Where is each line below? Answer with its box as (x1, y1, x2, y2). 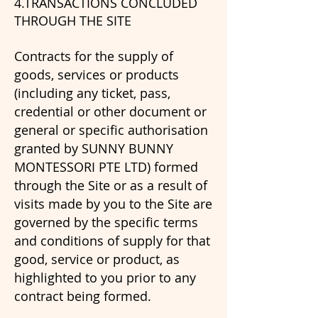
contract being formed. (14, 287, 151, 305)
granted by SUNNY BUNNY (14, 140, 173, 157)
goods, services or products (14, 66, 179, 83)
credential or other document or (14, 103, 207, 120)
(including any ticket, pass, (14, 84, 170, 102)
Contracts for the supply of (14, 48, 173, 65)
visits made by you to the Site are (14, 195, 212, 212)
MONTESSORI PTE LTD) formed (14, 158, 198, 175)
